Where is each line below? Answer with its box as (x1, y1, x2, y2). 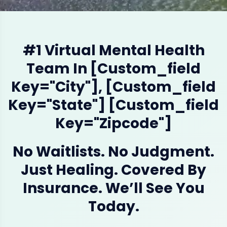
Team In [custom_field (26, 59, 201, 79)
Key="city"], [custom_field (11, 77, 216, 97)
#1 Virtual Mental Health (22, 41, 205, 60)
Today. (88, 197, 139, 216)
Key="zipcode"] (55, 113, 172, 133)
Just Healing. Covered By (21, 160, 206, 180)
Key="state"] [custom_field (8, 95, 219, 115)
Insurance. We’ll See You (22, 178, 205, 198)
